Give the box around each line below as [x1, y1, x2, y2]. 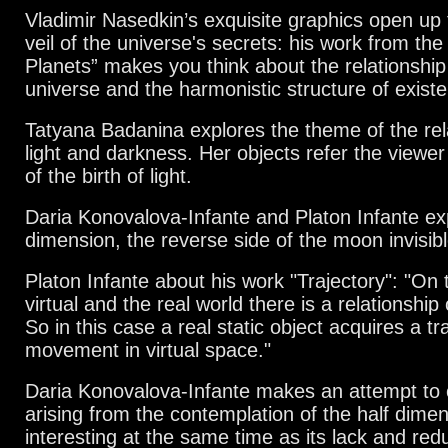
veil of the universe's [25, 32, 212, 54]
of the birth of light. [25, 165, 192, 187]
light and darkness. [25, 142, 199, 164]
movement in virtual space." [25, 339, 271, 361]
